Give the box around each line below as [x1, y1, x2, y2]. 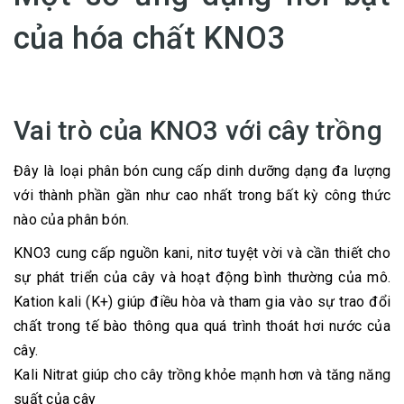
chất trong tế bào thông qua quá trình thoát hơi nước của [14, 317, 390, 335]
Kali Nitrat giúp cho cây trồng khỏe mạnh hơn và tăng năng [14, 366, 390, 384]
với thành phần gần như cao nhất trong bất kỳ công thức [14, 187, 390, 205]
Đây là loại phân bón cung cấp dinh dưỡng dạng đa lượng [14, 162, 390, 180]
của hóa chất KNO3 [14, 20, 295, 57]
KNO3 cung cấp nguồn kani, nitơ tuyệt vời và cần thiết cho [14, 244, 390, 262]
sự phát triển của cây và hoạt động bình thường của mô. [14, 269, 390, 287]
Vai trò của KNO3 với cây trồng [14, 115, 382, 147]
